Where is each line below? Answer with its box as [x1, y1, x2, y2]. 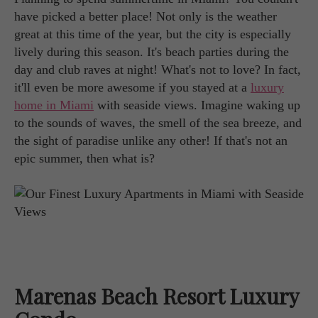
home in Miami [14, 98, 94, 112]
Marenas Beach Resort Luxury [14, 282, 299, 310]
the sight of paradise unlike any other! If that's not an [14, 133, 287, 148]
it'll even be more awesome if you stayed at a [14, 80, 251, 94]
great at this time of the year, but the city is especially [14, 27, 291, 41]
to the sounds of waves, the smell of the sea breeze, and [14, 116, 302, 130]
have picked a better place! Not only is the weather [14, 9, 277, 23]
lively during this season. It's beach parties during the [14, 45, 289, 59]
